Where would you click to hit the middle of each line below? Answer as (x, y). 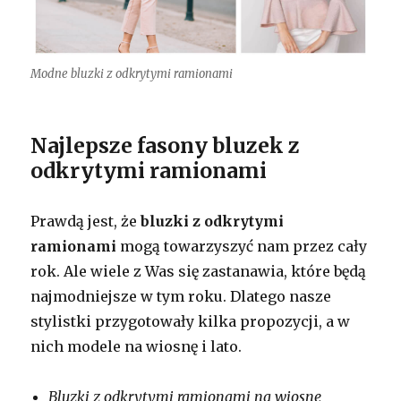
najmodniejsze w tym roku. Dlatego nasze (181, 296)
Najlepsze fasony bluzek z (166, 145)
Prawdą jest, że (86, 221)
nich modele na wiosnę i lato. (137, 346)
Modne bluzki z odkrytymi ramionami (132, 73)
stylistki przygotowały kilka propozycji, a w (191, 321)
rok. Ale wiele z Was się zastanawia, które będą (199, 271)
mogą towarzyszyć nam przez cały (242, 246)
